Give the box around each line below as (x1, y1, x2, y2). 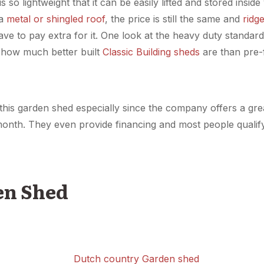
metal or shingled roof (4, 13, 105, 25)
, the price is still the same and (105, 13, 243, 25)
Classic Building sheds (103, 46, 200, 58)
